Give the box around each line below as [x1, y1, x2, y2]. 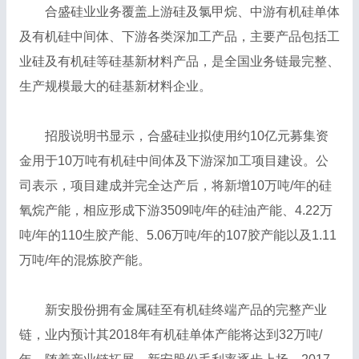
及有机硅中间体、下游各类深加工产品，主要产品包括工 [18, 30, 340, 44]
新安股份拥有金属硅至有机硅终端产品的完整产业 [18, 303, 327, 317]
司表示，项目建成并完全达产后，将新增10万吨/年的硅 [18, 179, 332, 193]
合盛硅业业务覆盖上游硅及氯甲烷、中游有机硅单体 [18, 5, 340, 19]
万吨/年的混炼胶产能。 [18, 253, 151, 268]
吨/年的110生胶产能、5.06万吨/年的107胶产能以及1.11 [18, 228, 337, 243]
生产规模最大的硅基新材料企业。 [18, 79, 212, 94]
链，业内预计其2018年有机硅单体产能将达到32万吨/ [18, 328, 322, 342]
